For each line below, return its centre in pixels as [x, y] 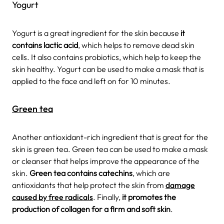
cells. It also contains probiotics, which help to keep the [106, 57]
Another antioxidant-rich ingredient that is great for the [110, 137]
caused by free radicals [52, 197]
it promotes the [149, 197]
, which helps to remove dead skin [136, 45]
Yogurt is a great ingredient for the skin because [95, 33]
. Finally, [107, 197]
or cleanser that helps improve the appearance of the [106, 161]
